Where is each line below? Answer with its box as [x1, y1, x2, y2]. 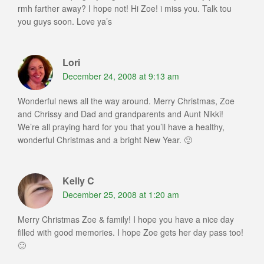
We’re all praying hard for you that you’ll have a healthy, [18, 121, 225, 133]
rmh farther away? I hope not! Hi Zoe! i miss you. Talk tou [18, 2, 232, 15]
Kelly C [62, 174, 94, 188]
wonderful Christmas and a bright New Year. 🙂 [18, 134, 192, 146]
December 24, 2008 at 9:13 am [62, 70, 179, 82]
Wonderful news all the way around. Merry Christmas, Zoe [18, 95, 235, 107]
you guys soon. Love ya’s [18, 15, 112, 28]
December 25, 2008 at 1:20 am [62, 189, 179, 201]
